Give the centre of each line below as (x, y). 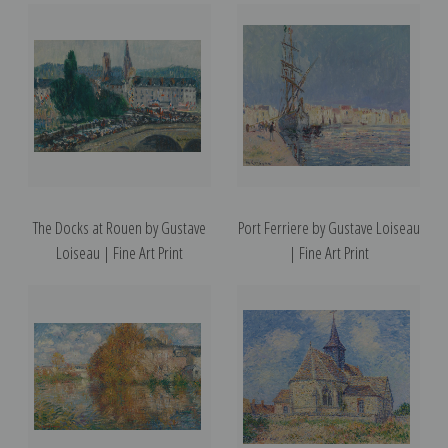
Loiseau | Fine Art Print (119, 252)
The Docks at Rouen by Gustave (119, 227)
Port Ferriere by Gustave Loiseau (328, 227)
